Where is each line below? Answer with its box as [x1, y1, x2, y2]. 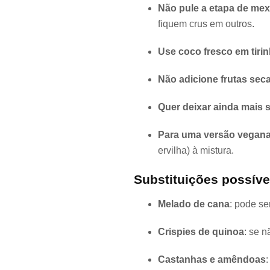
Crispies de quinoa [158, 227, 244, 237]
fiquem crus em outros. [158, 19, 254, 30]
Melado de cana [158, 199, 230, 210]
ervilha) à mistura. [158, 145, 234, 156]
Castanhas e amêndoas [158, 254, 266, 265]
